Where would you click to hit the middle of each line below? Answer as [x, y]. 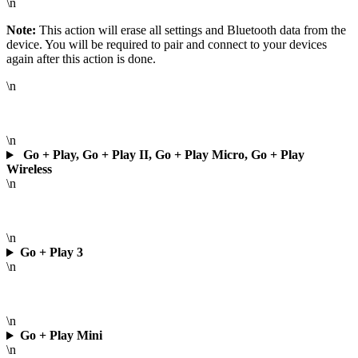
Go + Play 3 [51, 253]
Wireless [29, 169]
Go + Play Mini [61, 336]
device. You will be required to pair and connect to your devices [167, 45]
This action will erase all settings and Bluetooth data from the [191, 30]
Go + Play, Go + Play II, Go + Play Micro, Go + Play [162, 155]
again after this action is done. [83, 59]
